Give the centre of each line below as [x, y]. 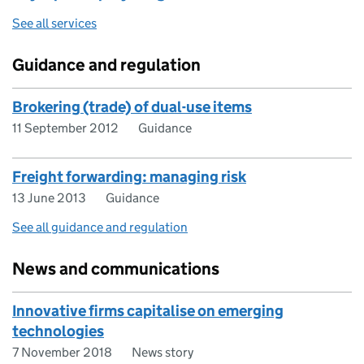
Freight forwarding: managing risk [129, 177]
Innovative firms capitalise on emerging [148, 311]
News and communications [116, 269]
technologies [58, 331]
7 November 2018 [62, 352]
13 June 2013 [49, 198]
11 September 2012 [65, 128]
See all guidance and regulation [100, 227]
